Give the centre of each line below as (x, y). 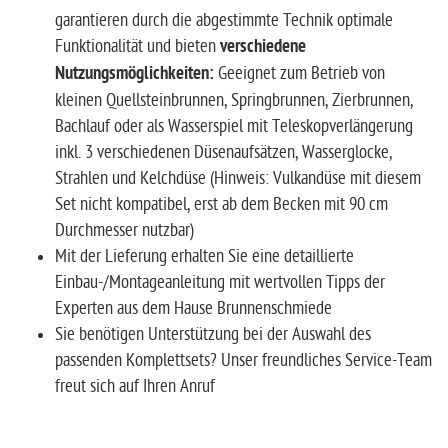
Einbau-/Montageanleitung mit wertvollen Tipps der (220, 282)
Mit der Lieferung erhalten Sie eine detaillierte (204, 256)
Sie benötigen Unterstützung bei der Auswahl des (213, 334)
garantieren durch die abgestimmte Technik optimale (224, 20)
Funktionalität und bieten (137, 46)
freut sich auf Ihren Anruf (135, 386)
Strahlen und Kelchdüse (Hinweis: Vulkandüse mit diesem (238, 178)
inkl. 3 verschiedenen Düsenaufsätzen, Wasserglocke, (223, 152)
